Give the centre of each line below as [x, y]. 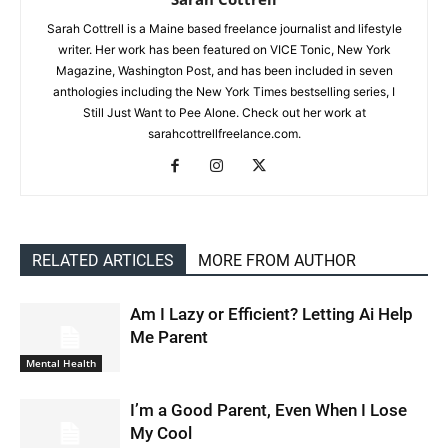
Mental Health [61, 363]
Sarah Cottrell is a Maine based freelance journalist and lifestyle [224, 29]
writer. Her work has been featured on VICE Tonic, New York [224, 50]
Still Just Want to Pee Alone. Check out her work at [224, 113]
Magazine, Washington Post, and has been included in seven [224, 71]
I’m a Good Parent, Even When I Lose [268, 410]
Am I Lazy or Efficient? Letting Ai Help [271, 314]
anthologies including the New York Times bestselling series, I [224, 92]
